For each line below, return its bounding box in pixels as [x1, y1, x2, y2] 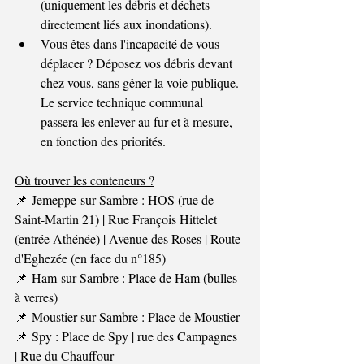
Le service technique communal [41, 93, 206, 110]
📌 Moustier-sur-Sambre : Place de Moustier [15, 307, 240, 325]
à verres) [15, 288, 58, 305]
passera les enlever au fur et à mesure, [41, 112, 236, 130]
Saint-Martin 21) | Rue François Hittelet [15, 210, 220, 227]
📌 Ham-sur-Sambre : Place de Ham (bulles [15, 268, 240, 286]
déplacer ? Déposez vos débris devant [41, 54, 236, 71]
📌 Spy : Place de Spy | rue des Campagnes [15, 327, 240, 344]
